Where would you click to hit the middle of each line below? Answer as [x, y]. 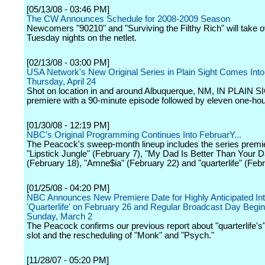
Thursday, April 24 [61, 82]
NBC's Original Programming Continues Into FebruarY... [134, 135]
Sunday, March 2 [59, 216]
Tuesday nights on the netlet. [82, 38]
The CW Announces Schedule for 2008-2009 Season [128, 19]
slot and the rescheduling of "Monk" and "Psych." [120, 235]
